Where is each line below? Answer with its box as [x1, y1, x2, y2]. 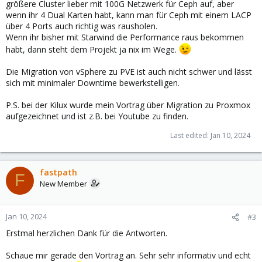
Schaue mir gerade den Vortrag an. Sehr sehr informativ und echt [6, 249, 251, 261]
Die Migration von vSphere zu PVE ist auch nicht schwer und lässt [6, 65, 252, 77]
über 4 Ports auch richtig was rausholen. [6, 20, 157, 32]
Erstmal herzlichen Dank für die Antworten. [6, 227, 167, 239]
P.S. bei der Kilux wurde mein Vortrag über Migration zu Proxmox [6, 99, 250, 111]
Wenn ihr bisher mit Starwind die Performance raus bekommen [6, 32, 244, 43]
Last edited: [170, 130, 211, 140]
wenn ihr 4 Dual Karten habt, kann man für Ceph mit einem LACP [6, 9, 251, 20]
